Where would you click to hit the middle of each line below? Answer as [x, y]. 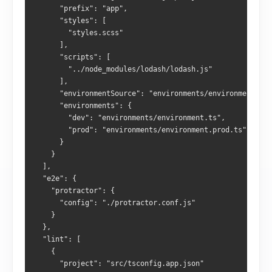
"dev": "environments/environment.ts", [130, 118]
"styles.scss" [79, 33]
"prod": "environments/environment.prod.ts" [140, 130]
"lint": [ [57, 239]
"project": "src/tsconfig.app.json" [119, 263]
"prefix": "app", [81, 8]
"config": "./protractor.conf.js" [115, 203]
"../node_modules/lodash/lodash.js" [123, 69]
